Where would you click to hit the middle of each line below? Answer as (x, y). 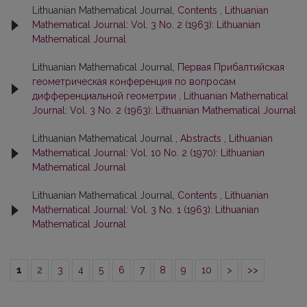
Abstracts (202, 138)
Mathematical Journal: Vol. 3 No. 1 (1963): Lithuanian (146, 210)
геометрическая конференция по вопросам (134, 82)
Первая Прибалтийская (231, 67)
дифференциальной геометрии (106, 96)
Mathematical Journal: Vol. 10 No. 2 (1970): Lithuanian (148, 153)
